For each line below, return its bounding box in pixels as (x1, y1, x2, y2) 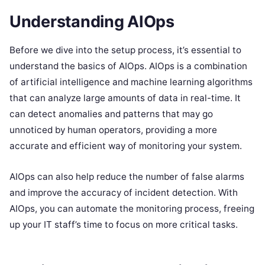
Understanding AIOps (9, 11, 174, 31)
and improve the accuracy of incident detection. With (9, 186, 238, 198)
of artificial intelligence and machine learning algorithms (9, 76, 253, 88)
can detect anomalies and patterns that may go (9, 108, 213, 119)
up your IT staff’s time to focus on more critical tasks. (9, 218, 238, 230)
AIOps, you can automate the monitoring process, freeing (9, 202, 254, 214)
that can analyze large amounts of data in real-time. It (9, 92, 241, 104)
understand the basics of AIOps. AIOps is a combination (9, 60, 247, 72)
